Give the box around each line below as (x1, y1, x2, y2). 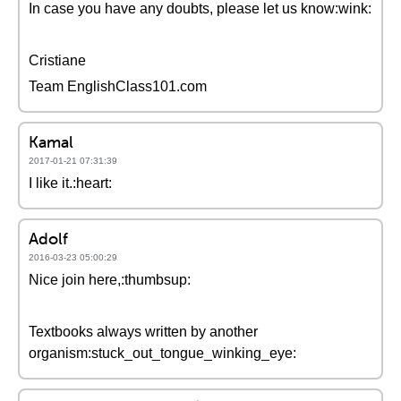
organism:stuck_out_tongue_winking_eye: (29, 346, 296, 361)
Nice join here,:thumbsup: (29, 272, 191, 287)
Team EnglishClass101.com (29, 79, 207, 94)
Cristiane (29, 53, 86, 68)
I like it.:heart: (29, 175, 112, 191)
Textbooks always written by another (29, 324, 258, 339)
